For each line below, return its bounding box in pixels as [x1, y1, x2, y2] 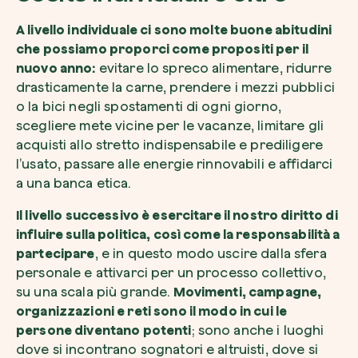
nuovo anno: [16, 61, 96, 75]
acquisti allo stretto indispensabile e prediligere [16, 137, 324, 152]
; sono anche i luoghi [191, 323, 324, 337]
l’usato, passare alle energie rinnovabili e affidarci [16, 157, 333, 171]
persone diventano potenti [16, 323, 192, 337]
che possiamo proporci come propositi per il [16, 42, 309, 56]
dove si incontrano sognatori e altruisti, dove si [16, 342, 318, 356]
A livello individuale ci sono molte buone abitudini [16, 22, 332, 37]
